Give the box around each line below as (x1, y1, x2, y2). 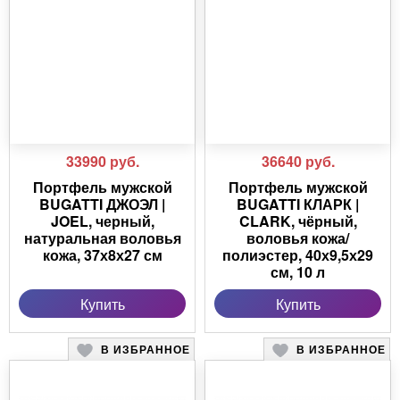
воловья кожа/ (246, 228, 349, 249)
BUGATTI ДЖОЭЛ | (39, 194, 165, 215)
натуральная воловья (23, 228, 181, 249)
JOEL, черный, (50, 211, 154, 232)
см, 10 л (271, 262, 325, 283)
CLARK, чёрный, (238, 211, 357, 232)
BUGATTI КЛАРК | (237, 194, 359, 215)
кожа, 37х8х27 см (42, 245, 162, 266)
